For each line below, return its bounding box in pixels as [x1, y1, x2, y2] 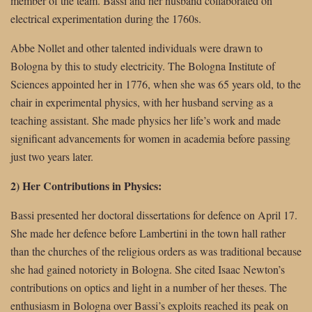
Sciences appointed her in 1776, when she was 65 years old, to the [10, 77, 301, 92]
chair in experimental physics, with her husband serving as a [10, 95, 273, 110]
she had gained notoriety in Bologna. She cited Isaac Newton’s [10, 262, 285, 277]
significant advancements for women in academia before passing [10, 131, 290, 146]
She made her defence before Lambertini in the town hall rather [10, 226, 286, 241]
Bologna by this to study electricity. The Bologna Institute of [10, 58, 275, 74]
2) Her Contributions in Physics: [10, 178, 162, 194]
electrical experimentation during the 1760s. [10, 11, 201, 26]
